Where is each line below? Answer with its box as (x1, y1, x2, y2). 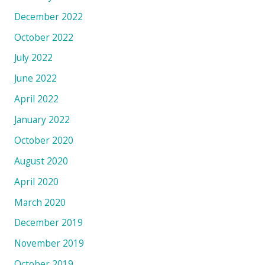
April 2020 (14, 174, 59, 188)
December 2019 (14, 216, 83, 230)
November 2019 (14, 237, 84, 250)
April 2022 (14, 92, 59, 106)
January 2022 (14, 113, 70, 127)
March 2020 (14, 195, 66, 209)
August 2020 (14, 154, 68, 167)
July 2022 (14, 51, 53, 64)
